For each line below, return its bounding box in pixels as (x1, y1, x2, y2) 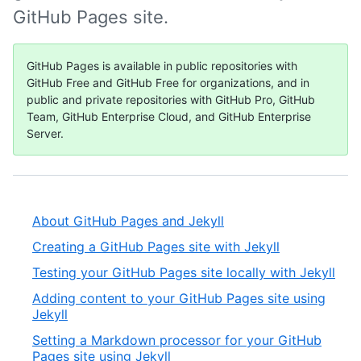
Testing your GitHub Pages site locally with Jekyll (32, 264, 335, 280)
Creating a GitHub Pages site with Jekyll (32, 239, 280, 255)
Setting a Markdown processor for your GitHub (32, 332, 322, 348)
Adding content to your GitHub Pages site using (32, 290, 326, 306)
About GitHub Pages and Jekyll (32, 213, 224, 229)
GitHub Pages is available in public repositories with (27, 59, 297, 73)
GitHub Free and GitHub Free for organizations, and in (27, 76, 309, 89)
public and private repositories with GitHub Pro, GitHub (27, 93, 315, 106)
